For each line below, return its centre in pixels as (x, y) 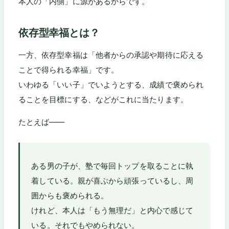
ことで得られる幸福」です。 (69, 70)
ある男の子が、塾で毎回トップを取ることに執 (112, 166)
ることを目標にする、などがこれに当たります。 (103, 99)
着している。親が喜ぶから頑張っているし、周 (112, 181)
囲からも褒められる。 (70, 196)
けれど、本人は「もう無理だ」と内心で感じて (112, 211)
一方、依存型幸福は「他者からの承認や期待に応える (111, 55)
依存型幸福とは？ (59, 32)
